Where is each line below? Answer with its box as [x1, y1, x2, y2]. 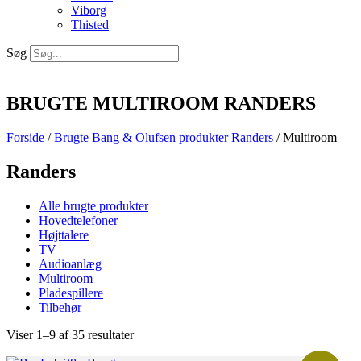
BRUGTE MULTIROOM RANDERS [6, 93, 316, 114]
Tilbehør [39, 300, 81, 314]
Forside [6, 131, 44, 145]
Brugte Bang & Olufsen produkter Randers [54, 131, 273, 145]
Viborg [71, 3, 106, 18]
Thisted [71, 18, 109, 32]
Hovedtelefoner [39, 213, 118, 227]
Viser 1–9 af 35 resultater [6, 327, 134, 342]
